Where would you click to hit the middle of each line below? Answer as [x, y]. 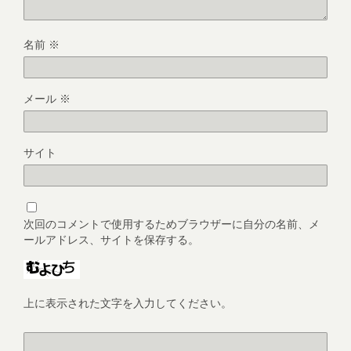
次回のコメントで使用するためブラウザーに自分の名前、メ [172, 224]
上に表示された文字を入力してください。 [128, 303]
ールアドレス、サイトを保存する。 [111, 240]
